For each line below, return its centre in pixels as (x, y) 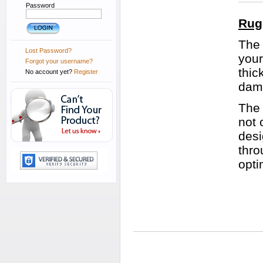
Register (86, 72)
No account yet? (50, 72)
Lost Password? (48, 50)
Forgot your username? (59, 61)
